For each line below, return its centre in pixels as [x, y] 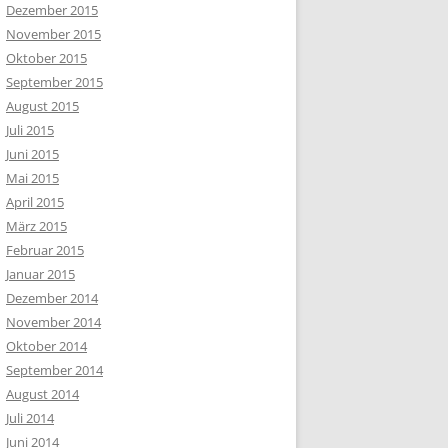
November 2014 [53, 322]
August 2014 [42, 394]
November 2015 [53, 34]
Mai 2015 [32, 178]
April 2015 [35, 202]
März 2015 [36, 226]
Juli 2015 [30, 130]
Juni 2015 [32, 154]
